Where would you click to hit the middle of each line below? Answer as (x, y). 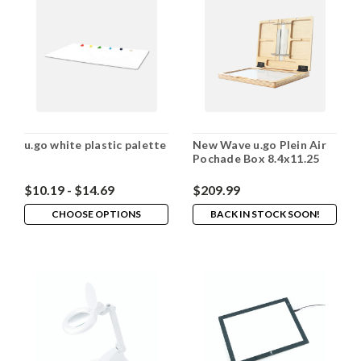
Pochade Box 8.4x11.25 (256, 159)
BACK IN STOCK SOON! (265, 214)
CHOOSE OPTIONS (96, 214)
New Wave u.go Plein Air (259, 145)
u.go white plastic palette (95, 145)
